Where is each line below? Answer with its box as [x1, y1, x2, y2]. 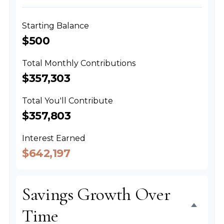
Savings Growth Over [22, 183, 170, 205]
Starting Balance [22, 21, 89, 30]
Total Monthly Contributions [22, 58, 135, 68]
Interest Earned [22, 133, 85, 143]
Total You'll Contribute [22, 96, 113, 105]
